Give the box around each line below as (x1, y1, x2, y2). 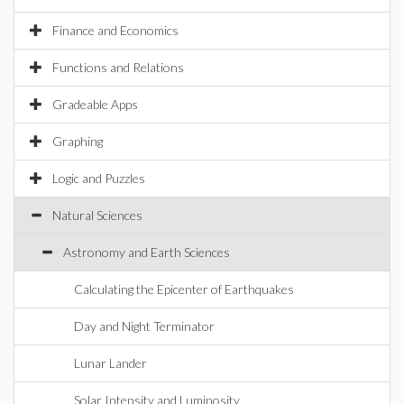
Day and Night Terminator (74, 318, 215, 334)
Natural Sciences (52, 207, 142, 223)
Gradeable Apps (52, 96, 138, 112)
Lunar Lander (74, 355, 147, 371)
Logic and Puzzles (52, 170, 145, 186)
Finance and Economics (52, 23, 179, 38)
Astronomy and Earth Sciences (63, 244, 230, 260)
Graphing (52, 133, 103, 149)
